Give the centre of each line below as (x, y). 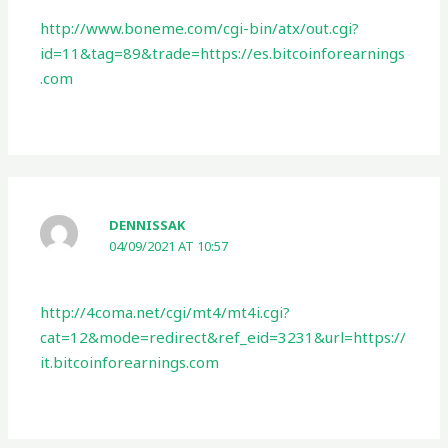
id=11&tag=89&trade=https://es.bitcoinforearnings (223, 52)
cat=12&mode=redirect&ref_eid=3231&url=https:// (223, 337)
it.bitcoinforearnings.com (130, 362)
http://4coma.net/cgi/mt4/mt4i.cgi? (165, 312)
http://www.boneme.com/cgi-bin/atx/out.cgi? (200, 27)
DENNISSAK (147, 224)
